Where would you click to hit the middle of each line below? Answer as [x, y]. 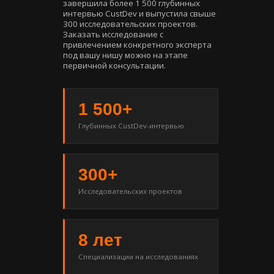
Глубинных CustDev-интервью [131, 126]
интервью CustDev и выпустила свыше [139, 14]
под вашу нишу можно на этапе [125, 55]
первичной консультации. [114, 66]
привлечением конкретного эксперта [137, 45]
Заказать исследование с [113, 35]
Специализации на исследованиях [138, 257]
